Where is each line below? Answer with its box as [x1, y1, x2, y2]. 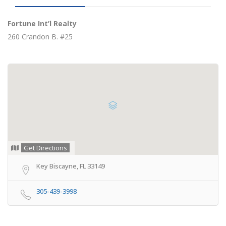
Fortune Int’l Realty [8, 19, 77, 29]
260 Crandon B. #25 [8, 32, 73, 42]
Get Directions [24, 143, 67, 153]
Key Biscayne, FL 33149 [36, 161, 105, 171]
